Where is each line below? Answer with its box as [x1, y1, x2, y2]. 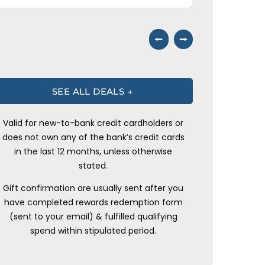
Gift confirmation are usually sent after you [3, 182, 183, 195]
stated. [79, 159, 108, 172]
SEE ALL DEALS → [52, 85, 132, 97]
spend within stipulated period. [30, 225, 156, 237]
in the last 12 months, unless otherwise [14, 145, 172, 157]
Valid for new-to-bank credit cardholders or [3, 117, 183, 129]
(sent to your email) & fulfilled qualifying [9, 211, 177, 223]
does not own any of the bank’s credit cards [2, 131, 185, 143]
